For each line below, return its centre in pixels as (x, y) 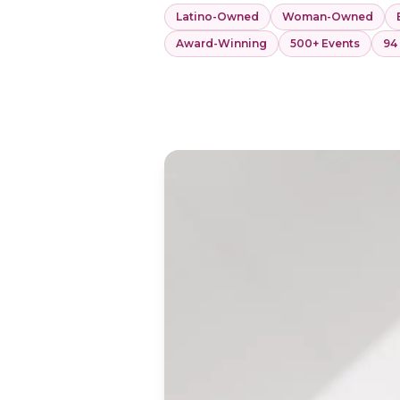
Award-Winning (221, 43)
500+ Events (325, 43)
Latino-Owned (217, 17)
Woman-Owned (328, 17)
